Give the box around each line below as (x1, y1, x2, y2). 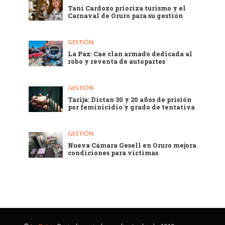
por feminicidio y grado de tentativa (68, 103, 195, 111)
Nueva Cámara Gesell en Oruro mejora (68, 141, 197, 150)
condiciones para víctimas (68, 149, 159, 157)
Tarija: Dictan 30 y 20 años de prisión (68, 95, 192, 104)
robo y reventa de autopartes (68, 57, 166, 66)
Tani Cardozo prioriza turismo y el (68, 4, 186, 13)
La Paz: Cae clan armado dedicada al (68, 50, 193, 58)
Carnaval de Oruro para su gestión (68, 12, 183, 20)
